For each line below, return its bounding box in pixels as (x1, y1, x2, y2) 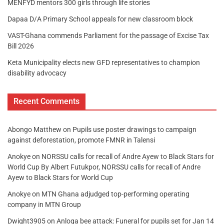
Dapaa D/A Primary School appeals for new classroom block (7, 15, 193, 23)
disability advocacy (7, 69, 66, 77)
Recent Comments (13, 96, 79, 106)
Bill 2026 (7, 42, 34, 50)
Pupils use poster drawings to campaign (72, 125, 196, 133)
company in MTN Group (7, 200, 81, 208)
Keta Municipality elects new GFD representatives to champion (7, 58, 200, 66)
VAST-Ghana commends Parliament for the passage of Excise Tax (7, 31, 209, 39)
